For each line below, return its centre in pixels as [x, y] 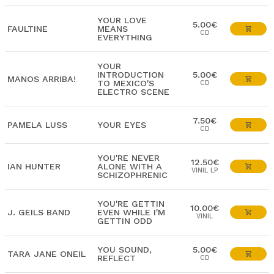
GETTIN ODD [125, 221]
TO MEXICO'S [126, 83]
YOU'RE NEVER [128, 158]
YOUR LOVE [122, 20]
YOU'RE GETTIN [131, 204]
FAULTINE [28, 29]
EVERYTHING [125, 37]
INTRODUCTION [131, 75]
